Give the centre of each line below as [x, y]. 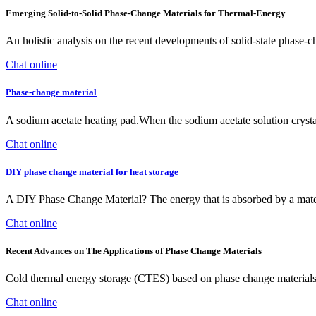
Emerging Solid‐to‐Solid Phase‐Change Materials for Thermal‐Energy [146, 13]
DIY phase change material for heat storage [92, 171]
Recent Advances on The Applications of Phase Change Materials [134, 251]
